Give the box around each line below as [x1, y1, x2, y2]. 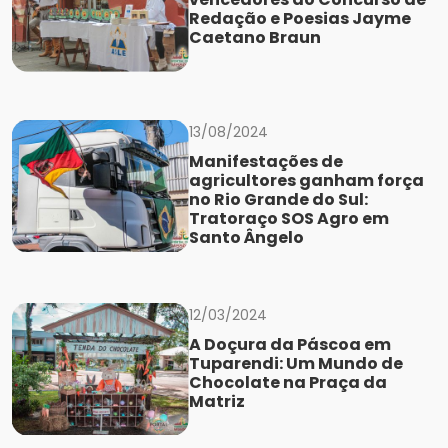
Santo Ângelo [188, 225, 304, 249]
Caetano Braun [188, 26, 321, 50]
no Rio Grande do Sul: [188, 187, 368, 211]
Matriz [188, 389, 245, 413]
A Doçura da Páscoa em [188, 332, 391, 356]
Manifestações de [188, 149, 343, 173]
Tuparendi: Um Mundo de [188, 351, 403, 375]
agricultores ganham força [188, 168, 424, 192]
